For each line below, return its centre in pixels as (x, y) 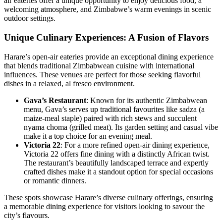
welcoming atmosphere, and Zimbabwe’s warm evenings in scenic (108, 9)
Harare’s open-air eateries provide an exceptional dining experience (109, 56)
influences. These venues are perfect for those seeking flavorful (102, 74)
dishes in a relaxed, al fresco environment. (69, 83)
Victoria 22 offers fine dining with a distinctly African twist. (117, 154)
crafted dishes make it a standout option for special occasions (118, 171)
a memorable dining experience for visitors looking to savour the (104, 206)
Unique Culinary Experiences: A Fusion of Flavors (106, 37)
